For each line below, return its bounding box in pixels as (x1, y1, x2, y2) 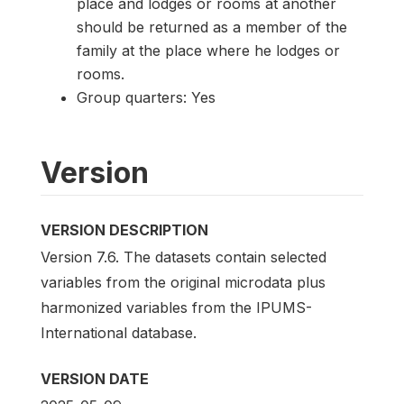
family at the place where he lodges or (77, 41, 340, 60)
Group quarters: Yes (77, 87, 216, 106)
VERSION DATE (41, 369, 149, 388)
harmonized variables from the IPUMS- (41, 298, 312, 317)
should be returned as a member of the (77, 17, 347, 36)
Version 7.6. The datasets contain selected (41, 247, 326, 266)
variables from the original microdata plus (41, 272, 326, 291)
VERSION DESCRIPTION (41, 220, 208, 239)
